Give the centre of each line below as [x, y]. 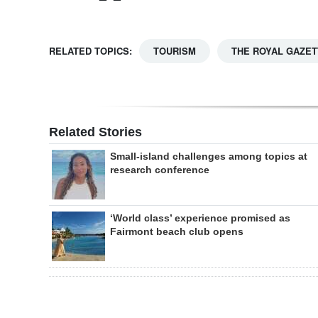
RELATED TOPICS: [91, 51]
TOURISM [175, 51]
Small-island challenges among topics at [209, 157]
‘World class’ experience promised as [200, 218]
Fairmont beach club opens [177, 232]
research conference [160, 170]
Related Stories [95, 132]
